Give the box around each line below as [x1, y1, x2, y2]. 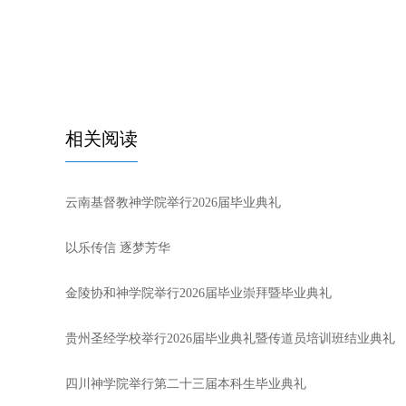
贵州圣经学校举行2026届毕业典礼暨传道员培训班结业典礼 [65, 332, 395, 345]
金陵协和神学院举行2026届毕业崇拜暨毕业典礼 [65, 286, 332, 300]
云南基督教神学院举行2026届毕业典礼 [65, 196, 281, 209]
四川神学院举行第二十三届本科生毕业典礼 [65, 377, 306, 391]
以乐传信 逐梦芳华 [65, 241, 170, 255]
